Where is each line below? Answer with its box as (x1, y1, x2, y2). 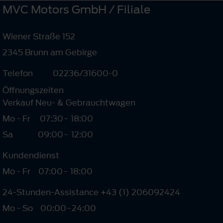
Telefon (2, 67, 33, 80)
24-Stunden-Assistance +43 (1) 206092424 (2, 186, 180, 199)
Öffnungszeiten (2, 84, 64, 97)
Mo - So (2, 202, 33, 215)
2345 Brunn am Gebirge (2, 46, 97, 59)
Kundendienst (2, 149, 59, 162)
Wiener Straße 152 (2, 30, 75, 43)
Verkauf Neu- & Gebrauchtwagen (2, 97, 135, 109)
